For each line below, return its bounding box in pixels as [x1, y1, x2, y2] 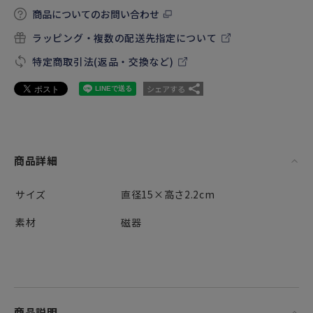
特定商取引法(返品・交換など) [32, 54, 174, 68]
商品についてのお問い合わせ [32, 7, 159, 21]
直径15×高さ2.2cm [121, 187, 215, 201]
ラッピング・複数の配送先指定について [32, 31, 217, 45]
